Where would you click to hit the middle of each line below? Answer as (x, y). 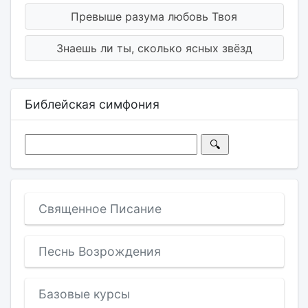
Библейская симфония (92, 104)
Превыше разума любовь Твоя (154, 16)
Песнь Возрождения (99, 251)
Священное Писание (100, 209)
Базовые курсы (84, 294)
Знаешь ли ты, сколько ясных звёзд (154, 48)
